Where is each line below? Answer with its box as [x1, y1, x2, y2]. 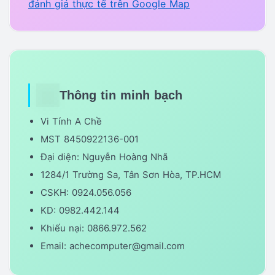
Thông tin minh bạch [60, 88, 182, 103]
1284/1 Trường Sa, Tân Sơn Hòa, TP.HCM [40, 169, 221, 181]
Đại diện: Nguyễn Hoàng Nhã [40, 151, 168, 163]
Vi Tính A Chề [40, 115, 102, 128]
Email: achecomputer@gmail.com [40, 240, 185, 252]
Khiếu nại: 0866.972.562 [40, 222, 147, 234]
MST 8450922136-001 [40, 133, 139, 145]
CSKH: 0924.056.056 [40, 187, 131, 199]
